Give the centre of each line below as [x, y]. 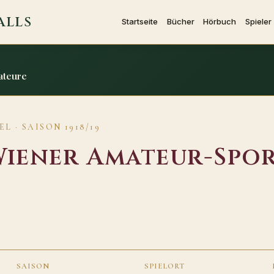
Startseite [140, 21]
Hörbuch [220, 21]
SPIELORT [165, 266]
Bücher [180, 21]
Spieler [258, 21]
